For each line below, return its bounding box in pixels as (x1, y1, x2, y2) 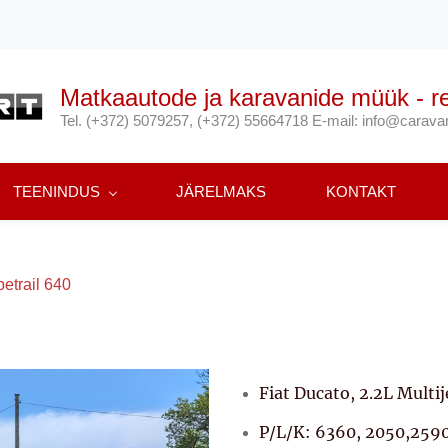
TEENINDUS (13, 183, 100, 200)
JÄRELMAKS (176, 183, 266, 200)
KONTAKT (326, 183, 396, 200)
